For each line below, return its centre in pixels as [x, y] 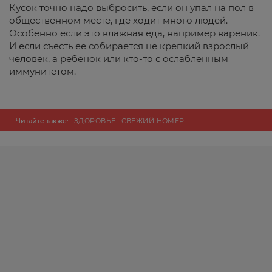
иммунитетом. [42, 71]
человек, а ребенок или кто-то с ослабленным [119, 59]
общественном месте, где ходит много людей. [118, 20]
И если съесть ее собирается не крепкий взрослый [129, 46]
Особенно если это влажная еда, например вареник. [134, 33]
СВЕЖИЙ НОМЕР [153, 121]
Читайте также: [45, 121]
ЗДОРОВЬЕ [95, 121]
